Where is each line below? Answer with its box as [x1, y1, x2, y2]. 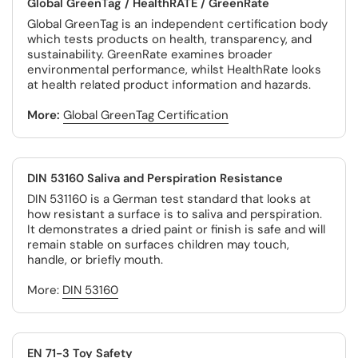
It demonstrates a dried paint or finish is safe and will [27, 221, 325, 237]
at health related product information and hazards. [27, 77, 311, 93]
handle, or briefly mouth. [27, 252, 163, 268]
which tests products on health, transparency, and [27, 31, 312, 47]
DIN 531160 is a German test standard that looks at [27, 191, 311, 207]
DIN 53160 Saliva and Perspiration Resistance [27, 170, 283, 186]
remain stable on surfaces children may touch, [27, 237, 289, 253]
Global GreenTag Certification [63, 107, 229, 123]
